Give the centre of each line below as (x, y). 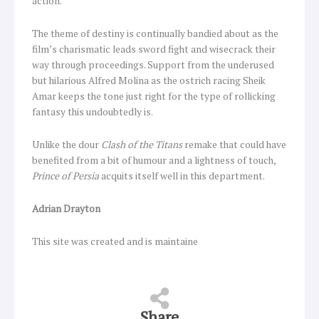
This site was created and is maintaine (115, 241)
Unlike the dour (67, 145)
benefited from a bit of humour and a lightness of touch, (154, 161)
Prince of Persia (66, 176)
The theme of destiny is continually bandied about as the (155, 34)
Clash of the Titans (142, 145)
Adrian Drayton (66, 209)
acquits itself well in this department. (182, 176)
